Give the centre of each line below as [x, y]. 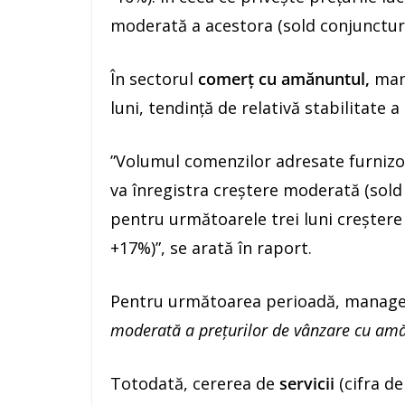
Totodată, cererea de [195, 383]
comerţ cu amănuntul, [284, 79]
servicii [309, 383]
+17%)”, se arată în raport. [211, 248]
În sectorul [154, 79]
